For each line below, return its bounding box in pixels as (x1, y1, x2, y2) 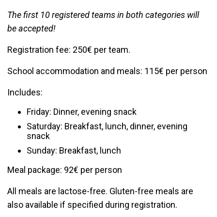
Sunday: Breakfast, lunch (27, 145, 121, 155)
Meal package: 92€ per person (7, 165, 122, 175)
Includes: (7, 87, 43, 97)
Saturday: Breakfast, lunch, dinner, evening (27, 121, 187, 131)
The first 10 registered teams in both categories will (7, 10, 199, 20)
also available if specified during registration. (7, 200, 177, 210)
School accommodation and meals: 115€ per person (7, 66, 207, 76)
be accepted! (7, 23, 56, 33)
